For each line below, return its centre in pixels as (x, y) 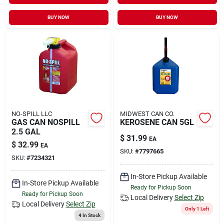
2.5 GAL (26, 131)
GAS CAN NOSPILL (45, 122)
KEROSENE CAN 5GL (157, 122)
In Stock (91, 215)
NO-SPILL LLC (31, 113)
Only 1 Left (197, 208)
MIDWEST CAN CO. (147, 113)
